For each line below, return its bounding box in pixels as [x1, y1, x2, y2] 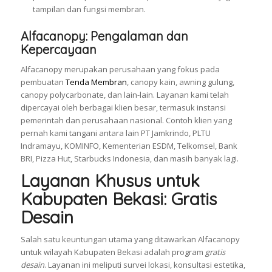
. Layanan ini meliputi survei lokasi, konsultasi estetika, [44, 259, 245, 271]
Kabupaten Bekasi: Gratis [20, 188, 217, 210]
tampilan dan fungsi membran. [32, 4, 146, 15]
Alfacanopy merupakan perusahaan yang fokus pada [20, 64, 220, 75]
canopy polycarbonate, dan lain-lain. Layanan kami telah [20, 89, 229, 101]
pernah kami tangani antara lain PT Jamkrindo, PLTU [20, 127, 211, 139]
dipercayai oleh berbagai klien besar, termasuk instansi [20, 102, 226, 114]
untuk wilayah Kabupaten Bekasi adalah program [20, 246, 205, 258]
